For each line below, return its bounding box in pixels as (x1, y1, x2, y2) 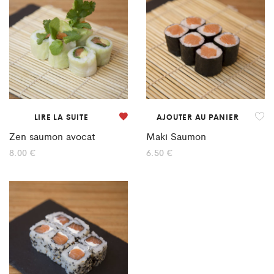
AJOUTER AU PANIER (156, 111, 239, 122)
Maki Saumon (146, 129, 206, 144)
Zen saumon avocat (9, 129, 95, 144)
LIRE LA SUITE (34, 111, 89, 122)
